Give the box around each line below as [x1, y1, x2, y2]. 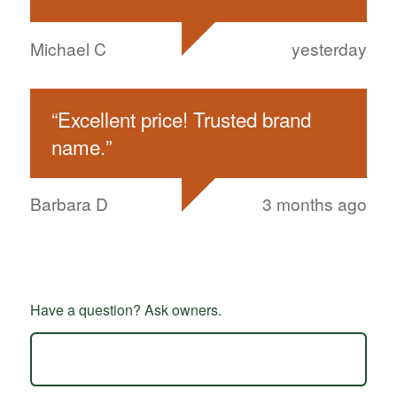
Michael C [29, 35, 106, 60]
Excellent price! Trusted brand [57, 105, 311, 134]
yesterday [292, 35, 368, 60]
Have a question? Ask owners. [29, 300, 222, 321]
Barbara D [29, 191, 108, 216]
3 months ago [262, 191, 368, 216]
